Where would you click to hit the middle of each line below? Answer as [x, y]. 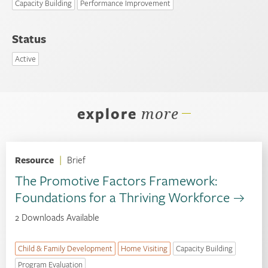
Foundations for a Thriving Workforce [122, 197]
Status [29, 39]
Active [26, 58]
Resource [34, 160]
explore [107, 113]
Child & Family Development [65, 248]
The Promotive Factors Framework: [116, 180]
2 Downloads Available [57, 217]
